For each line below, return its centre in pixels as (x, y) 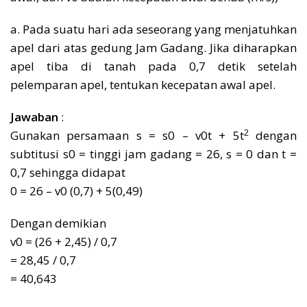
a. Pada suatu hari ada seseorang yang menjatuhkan (153, 29)
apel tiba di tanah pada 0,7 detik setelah (153, 66)
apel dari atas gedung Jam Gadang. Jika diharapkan (153, 47)
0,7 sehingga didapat (68, 172)
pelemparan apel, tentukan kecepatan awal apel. (143, 84)
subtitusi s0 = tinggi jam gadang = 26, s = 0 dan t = (153, 153)
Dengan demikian (58, 223)
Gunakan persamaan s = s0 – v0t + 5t (127, 135)
